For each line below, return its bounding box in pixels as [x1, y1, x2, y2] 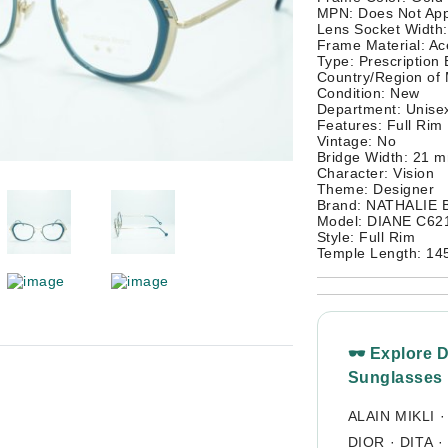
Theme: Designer [316, 181, 434, 197]
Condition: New [316, 85, 420, 101]
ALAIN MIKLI [347, 408, 436, 424]
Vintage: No [316, 133, 396, 149]
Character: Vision [316, 165, 434, 181]
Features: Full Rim [316, 117, 443, 133]
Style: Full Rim [316, 229, 415, 245]
